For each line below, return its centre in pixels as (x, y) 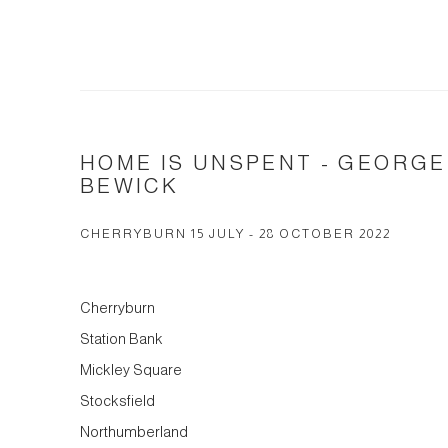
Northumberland (134, 432)
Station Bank (121, 339)
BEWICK (130, 185)
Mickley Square (131, 370)
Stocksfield (117, 401)
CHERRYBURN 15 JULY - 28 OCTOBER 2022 (235, 234)
